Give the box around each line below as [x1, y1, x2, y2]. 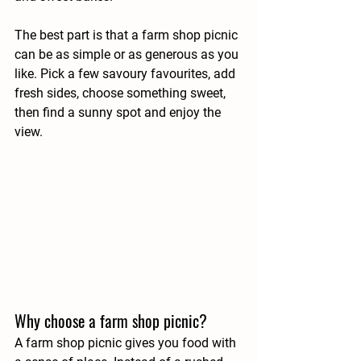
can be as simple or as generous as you [15, 47, 242, 62]
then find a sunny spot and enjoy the [15, 105, 224, 120]
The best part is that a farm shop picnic [15, 27, 241, 43]
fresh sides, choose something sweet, [15, 85, 229, 101]
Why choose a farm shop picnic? [15, 308, 207, 333]
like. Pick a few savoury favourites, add [15, 66, 239, 81]
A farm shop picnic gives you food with [15, 334, 239, 351]
